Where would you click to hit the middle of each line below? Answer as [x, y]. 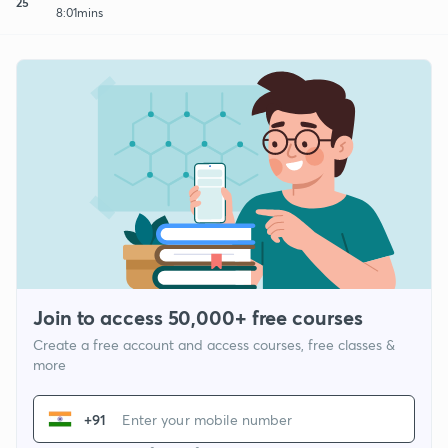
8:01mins [79, 12]
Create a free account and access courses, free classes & [214, 345]
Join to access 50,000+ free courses [198, 318]
